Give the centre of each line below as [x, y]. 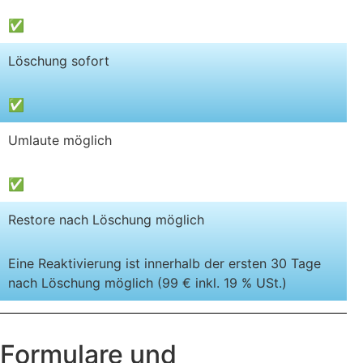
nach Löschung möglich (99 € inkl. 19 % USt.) [147, 282]
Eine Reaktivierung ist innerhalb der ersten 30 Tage [164, 263]
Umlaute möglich [60, 140]
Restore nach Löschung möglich [106, 219]
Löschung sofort [59, 60]
